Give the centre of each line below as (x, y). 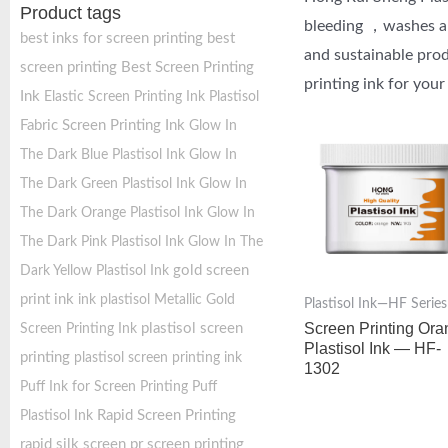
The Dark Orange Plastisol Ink (111, 213)
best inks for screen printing (111, 38)
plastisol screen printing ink (158, 358)
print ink (47, 299)
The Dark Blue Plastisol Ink (102, 155)
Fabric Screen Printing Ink (102, 125)
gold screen (211, 270)
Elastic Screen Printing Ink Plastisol (151, 97)
